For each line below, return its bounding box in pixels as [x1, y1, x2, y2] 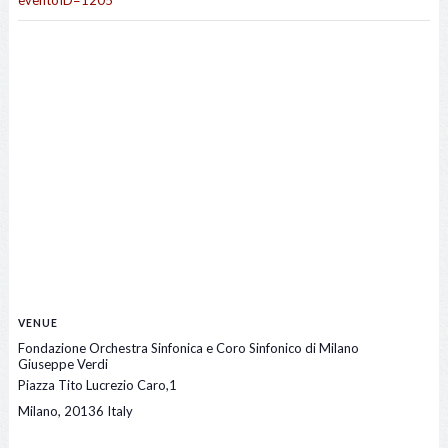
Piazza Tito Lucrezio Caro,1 [17, 377, 177, 394]
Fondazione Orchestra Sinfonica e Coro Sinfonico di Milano [17, 340, 359, 357]
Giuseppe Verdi [17, 356, 108, 373]
